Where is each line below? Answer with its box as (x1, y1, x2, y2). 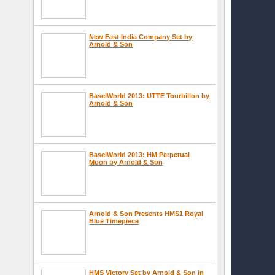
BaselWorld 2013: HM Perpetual (89, 150, 190, 158)
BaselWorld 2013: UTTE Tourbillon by (89, 91, 210, 99)
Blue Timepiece (89, 217, 139, 225)
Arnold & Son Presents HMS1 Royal (89, 209, 204, 217)
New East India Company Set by (89, 33, 193, 41)
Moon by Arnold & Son (89, 158, 163, 166)
